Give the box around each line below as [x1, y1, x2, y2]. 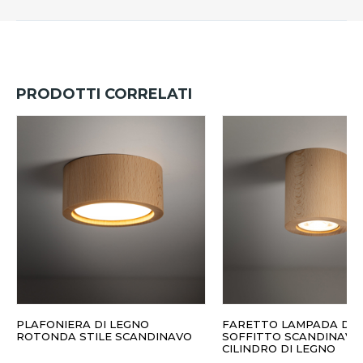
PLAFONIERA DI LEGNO [16, 318, 149, 331]
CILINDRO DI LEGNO [222, 342, 335, 356]
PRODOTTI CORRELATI [16, 85, 192, 104]
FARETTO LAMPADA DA [222, 318, 358, 331]
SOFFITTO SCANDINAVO [222, 330, 361, 344]
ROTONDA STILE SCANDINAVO [16, 330, 192, 344]
